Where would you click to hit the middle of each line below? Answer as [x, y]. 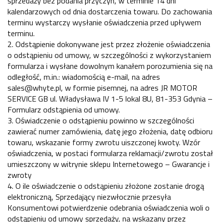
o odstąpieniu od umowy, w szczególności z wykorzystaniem [109, 55]
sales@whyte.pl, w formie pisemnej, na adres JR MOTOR [102, 87]
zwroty [20, 175]
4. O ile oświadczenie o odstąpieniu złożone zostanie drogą [106, 186]
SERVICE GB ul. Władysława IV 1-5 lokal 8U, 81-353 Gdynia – [110, 98]
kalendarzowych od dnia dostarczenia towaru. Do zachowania [110, 11]
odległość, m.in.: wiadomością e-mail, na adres [84, 77]
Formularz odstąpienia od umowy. [64, 109]
